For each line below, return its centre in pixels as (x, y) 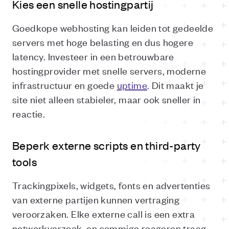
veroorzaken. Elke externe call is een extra (104, 213)
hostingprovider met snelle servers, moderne (109, 70)
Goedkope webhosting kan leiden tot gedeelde (113, 27)
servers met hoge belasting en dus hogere (103, 42)
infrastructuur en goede (65, 85)
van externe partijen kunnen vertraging (96, 199)
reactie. (29, 113)
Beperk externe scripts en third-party (107, 145)
